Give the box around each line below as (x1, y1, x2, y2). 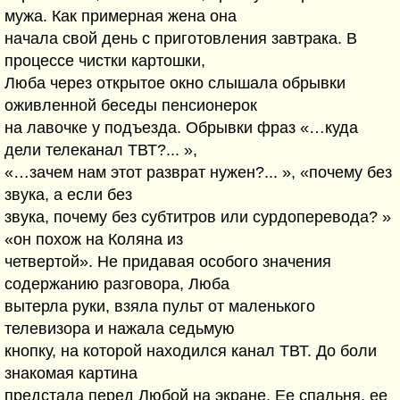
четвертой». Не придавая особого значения (4, 253, 331, 271)
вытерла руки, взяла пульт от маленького (4, 297, 315, 315)
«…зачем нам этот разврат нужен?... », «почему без (4, 163, 392, 181)
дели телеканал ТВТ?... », (4, 141, 197, 159)
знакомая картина (4, 364, 137, 382)
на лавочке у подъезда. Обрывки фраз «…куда (4, 119, 358, 137)
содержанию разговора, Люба (4, 275, 229, 293)
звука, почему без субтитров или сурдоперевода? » (4, 208, 391, 226)
